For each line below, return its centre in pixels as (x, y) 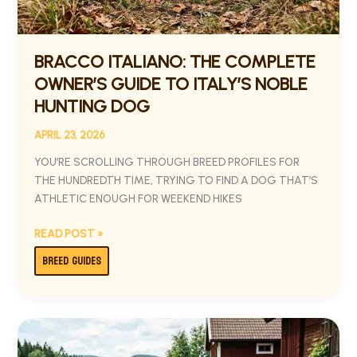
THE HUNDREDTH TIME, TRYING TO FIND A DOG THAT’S (176, 180)
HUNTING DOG (92, 106)
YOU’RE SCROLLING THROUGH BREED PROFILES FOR (167, 162)
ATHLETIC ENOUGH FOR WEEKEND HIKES (138, 198)
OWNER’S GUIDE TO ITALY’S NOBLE (171, 84)
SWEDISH (57, 345)
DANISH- (55, 327)
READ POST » (69, 233)
